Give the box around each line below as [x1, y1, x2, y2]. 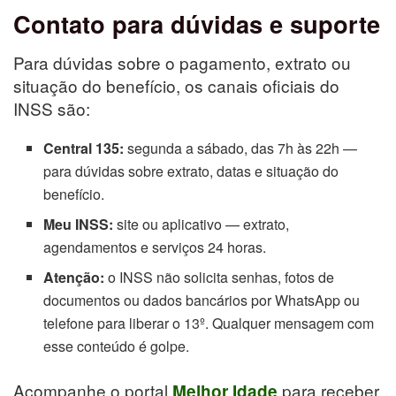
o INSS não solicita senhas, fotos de [104, 267, 335, 288]
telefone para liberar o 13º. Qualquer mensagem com [43, 313, 375, 334]
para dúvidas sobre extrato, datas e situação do [43, 161, 339, 182]
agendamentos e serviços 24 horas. [43, 237, 267, 258]
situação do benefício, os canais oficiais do [13, 73, 339, 98]
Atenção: [43, 267, 105, 288]
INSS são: [13, 96, 90, 121]
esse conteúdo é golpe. [43, 336, 190, 357]
